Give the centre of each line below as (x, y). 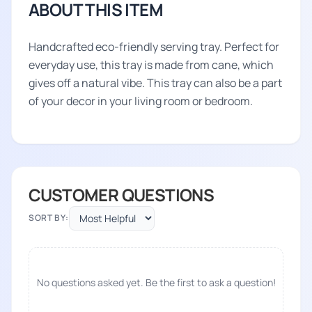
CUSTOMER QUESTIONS (122, 194)
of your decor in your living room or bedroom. (141, 101)
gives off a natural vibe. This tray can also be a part (155, 83)
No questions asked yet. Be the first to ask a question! (156, 282)
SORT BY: (49, 218)
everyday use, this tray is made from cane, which (151, 64)
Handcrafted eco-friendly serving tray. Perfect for (154, 46)
